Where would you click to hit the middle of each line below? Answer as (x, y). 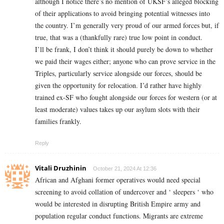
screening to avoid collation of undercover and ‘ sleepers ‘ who (124, 192)
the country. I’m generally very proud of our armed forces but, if (127, 25)
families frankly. (58, 121)
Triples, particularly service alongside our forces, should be (118, 73)
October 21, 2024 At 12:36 (125, 169)
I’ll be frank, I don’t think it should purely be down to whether (124, 49)
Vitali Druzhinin (61, 168)
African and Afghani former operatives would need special (118, 180)
